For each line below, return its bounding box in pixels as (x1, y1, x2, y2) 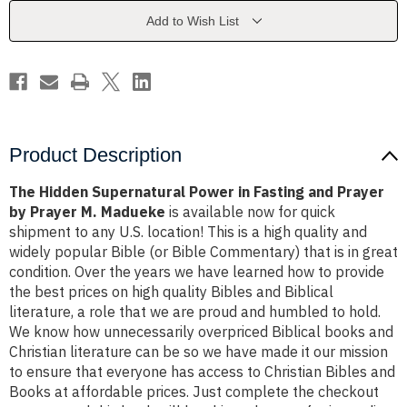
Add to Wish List (145, 14, 239, 29)
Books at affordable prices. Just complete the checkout (9, 382, 379, 402)
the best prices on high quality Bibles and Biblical (9, 283, 333, 302)
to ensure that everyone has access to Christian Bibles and (9, 362, 395, 382)
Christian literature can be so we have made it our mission (9, 342, 388, 362)
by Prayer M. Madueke (9, 203, 165, 222)
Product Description (9, 144, 182, 167)
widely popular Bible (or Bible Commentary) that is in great (9, 243, 398, 262)
